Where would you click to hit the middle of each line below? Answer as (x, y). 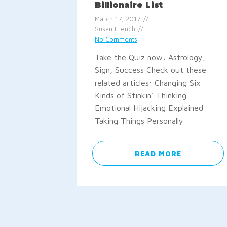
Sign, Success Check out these (150, 70)
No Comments (116, 39)
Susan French (115, 29)
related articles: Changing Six (148, 82)
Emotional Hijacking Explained (149, 108)
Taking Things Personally (139, 120)
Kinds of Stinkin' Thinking (141, 95)
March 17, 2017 (118, 19)
